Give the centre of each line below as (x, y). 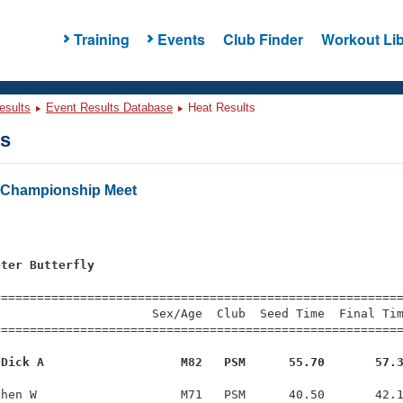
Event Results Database (109, 107)
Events (181, 39)
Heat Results (220, 107)
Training (101, 39)
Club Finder (263, 39)
